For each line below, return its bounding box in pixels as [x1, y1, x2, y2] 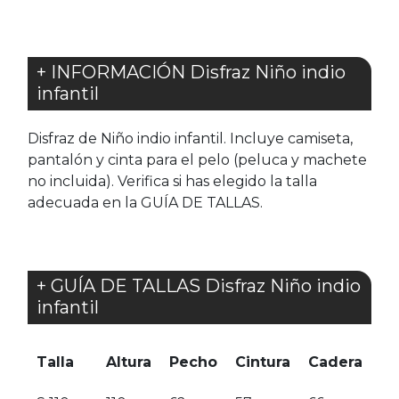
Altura [106, 353, 151, 370]
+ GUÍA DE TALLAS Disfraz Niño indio [37, 274, 361, 297]
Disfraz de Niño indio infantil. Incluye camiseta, [28, 129, 353, 147]
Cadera [308, 353, 362, 370]
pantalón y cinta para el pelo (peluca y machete [28, 151, 367, 168]
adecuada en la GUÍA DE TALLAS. [28, 193, 263, 211]
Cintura [235, 353, 290, 370]
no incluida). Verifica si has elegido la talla [28, 172, 317, 190]
